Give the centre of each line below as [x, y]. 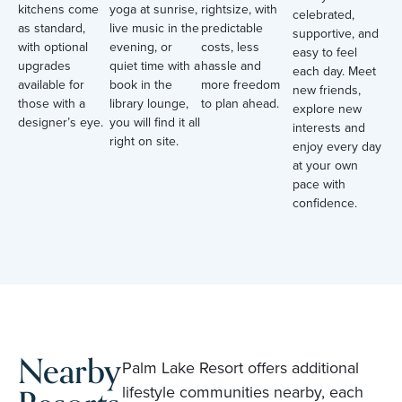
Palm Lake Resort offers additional [240, 367]
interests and [329, 127]
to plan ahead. [240, 103]
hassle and [231, 66]
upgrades [44, 66]
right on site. [144, 141]
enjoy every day [337, 146]
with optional [53, 47]
